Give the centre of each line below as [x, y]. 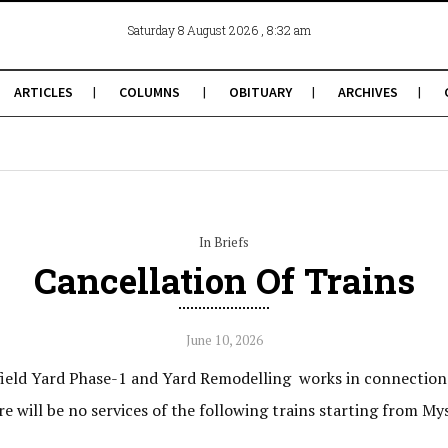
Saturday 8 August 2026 [194, 30]
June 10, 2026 [224, 340]
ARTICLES [43, 92]
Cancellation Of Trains [224, 280]
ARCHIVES [367, 92]
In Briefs [224, 242]
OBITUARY [260, 92]
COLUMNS [149, 92]
